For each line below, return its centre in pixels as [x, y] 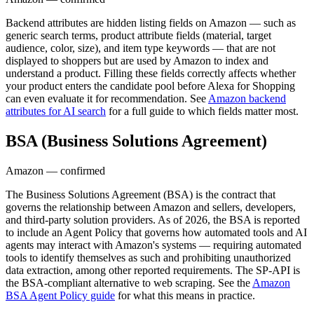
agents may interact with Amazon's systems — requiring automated [153, 245]
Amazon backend [247, 98]
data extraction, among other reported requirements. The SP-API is [153, 270]
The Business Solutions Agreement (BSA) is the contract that [141, 194]
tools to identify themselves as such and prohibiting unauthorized [148, 257]
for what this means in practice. [185, 295]
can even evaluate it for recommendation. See [107, 98]
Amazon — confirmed [55, 170]
